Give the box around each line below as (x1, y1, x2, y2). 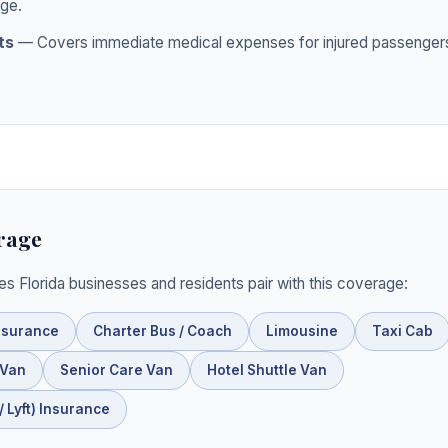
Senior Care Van (60, 361, 173, 378)
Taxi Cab (372, 322, 433, 339)
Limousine (266, 322, 338, 339)
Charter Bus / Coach (93, 322, 232, 339)
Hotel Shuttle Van (207, 361, 327, 378)
